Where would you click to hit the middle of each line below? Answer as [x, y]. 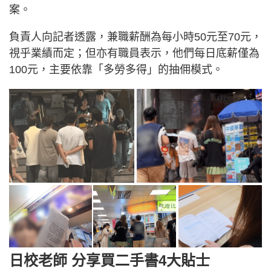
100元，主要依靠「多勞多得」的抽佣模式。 [116, 69]
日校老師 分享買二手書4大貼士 [109, 261]
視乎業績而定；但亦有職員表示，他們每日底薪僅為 [134, 53]
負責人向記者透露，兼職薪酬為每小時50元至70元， [135, 37]
